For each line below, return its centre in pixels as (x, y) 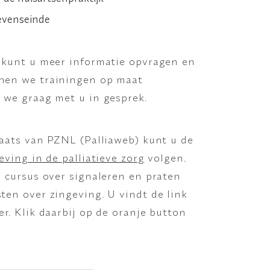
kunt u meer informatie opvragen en (98, 61)
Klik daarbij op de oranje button (100, 212)
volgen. (167, 157)
